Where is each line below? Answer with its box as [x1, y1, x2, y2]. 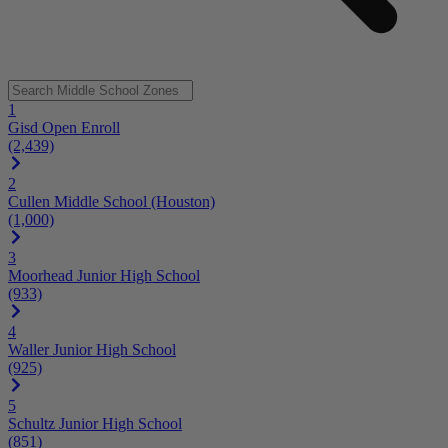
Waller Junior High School [8, 340, 176, 358]
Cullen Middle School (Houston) [8, 192, 215, 210]
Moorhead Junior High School [8, 266, 200, 284]
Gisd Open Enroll [8, 118, 120, 136]
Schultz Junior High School [8, 414, 182, 432]
